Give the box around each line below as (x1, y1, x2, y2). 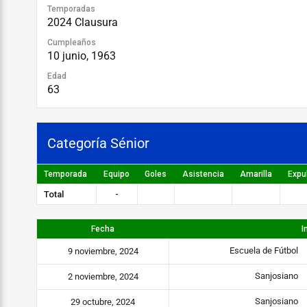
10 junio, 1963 (47, 49, 116, 62)
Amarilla (239, 169, 272, 179)
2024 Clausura (47, 16, 118, 29)
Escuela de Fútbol (229, 245, 300, 256)
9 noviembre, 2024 (67, 246, 138, 256)
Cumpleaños (47, 38, 96, 47)
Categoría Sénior (47, 135, 149, 151)
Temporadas (47, 4, 95, 14)
